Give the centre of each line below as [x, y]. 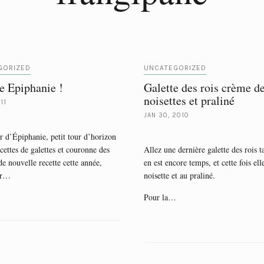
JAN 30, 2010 [166, 115]
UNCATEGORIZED [175, 68]
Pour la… [160, 197]
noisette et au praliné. [179, 175]
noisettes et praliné [189, 100]
